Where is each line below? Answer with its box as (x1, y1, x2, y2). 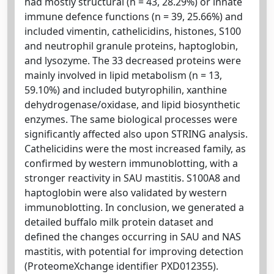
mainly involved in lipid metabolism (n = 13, (24, 68, 222, 82)
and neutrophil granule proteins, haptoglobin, (24, 39, 238, 53)
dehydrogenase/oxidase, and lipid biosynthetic (24, 97, 240, 111)
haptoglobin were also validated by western (24, 185, 227, 199)
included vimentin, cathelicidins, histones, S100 (24, 24, 241, 38)
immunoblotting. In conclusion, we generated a (24, 200, 244, 214)
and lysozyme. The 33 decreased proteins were (24, 53, 241, 67)
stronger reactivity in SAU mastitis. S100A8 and (24, 171, 240, 185)
